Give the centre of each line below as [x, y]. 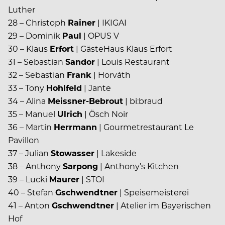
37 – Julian [29, 153]
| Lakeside [116, 153]
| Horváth [111, 75]
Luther [22, 10]
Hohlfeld [64, 88]
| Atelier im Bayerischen [162, 205]
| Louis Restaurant [132, 62]
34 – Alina [28, 101]
